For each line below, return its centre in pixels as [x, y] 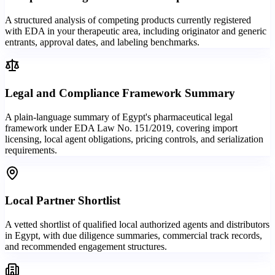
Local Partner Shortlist [63, 201]
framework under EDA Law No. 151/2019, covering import [121, 128]
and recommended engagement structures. [86, 246]
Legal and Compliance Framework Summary [120, 93]
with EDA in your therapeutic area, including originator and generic [136, 31]
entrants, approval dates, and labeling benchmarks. [102, 42]
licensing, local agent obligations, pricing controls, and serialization [134, 139]
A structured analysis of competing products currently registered [128, 20]
